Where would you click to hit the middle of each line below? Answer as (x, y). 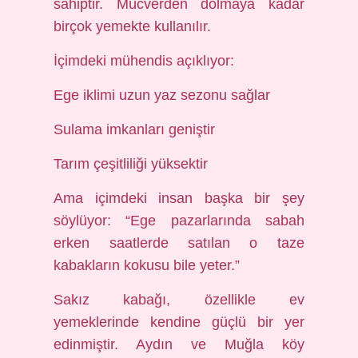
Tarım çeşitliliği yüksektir (131, 164)
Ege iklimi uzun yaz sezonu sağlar (162, 95)
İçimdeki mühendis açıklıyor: (144, 61)
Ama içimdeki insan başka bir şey (179, 198)
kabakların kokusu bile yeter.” (147, 265)
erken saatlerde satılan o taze (179, 243)
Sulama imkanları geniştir (135, 129)
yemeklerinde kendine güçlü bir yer (179, 322)
